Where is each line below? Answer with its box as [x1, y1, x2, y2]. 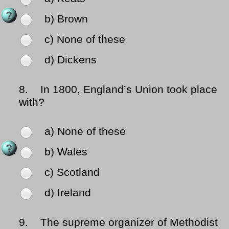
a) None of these [44, 125, 126, 138]
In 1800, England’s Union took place [31, 83, 217, 96]
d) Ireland [44, 187, 91, 199]
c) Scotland [44, 166, 100, 179]
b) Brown [44, 13, 88, 26]
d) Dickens [44, 54, 97, 66]
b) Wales [44, 146, 87, 158]
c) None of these [44, 33, 125, 46]
